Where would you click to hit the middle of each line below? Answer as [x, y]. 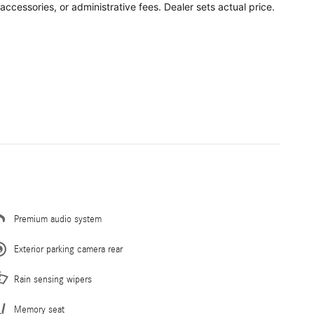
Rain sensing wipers [53, 280]
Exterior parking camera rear [68, 250]
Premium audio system [58, 220]
